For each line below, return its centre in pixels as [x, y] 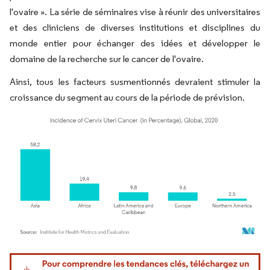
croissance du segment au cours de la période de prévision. [127, 97]
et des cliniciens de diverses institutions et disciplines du [135, 27]
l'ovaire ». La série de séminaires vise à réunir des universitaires [135, 12]
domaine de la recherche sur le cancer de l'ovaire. [107, 59]
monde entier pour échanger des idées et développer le [135, 43]
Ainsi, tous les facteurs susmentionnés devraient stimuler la [135, 82]
